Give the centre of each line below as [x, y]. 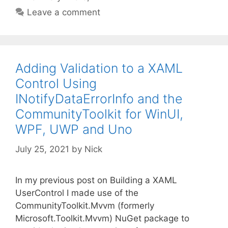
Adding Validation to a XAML [99, 68]
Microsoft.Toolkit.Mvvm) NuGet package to [102, 218]
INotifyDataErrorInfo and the [99, 99]
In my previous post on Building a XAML [96, 180]
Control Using [56, 83]
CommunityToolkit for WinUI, [99, 114]
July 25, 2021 [42, 149]
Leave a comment [64, 12]
